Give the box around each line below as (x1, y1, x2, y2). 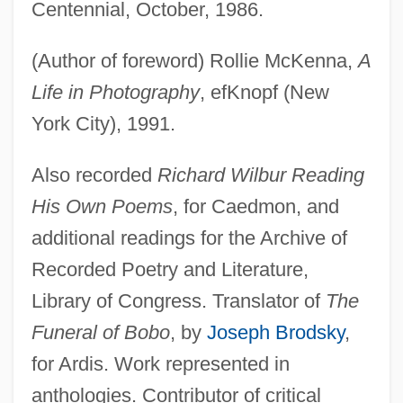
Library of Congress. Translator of (31, 289, 326, 312)
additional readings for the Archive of (31, 226, 347, 249)
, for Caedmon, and (172, 194, 339, 218)
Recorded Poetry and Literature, (31, 257, 309, 281)
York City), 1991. (31, 112, 175, 135)
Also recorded (31, 163, 157, 186)
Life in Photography (31, 80, 200, 103)
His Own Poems (31, 194, 173, 218)
